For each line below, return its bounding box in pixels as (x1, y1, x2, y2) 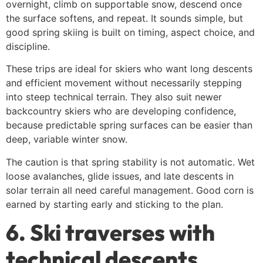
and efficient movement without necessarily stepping (6, 77, 242, 89)
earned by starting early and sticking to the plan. (6, 198, 223, 210)
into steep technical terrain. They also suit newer (6, 91, 222, 103)
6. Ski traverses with (6, 218, 215, 247)
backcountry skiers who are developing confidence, (6, 105, 236, 117)
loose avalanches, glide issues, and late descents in (6, 170, 234, 182)
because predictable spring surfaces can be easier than (6, 119, 252, 131)
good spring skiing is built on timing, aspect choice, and (6, 26, 255, 38)
